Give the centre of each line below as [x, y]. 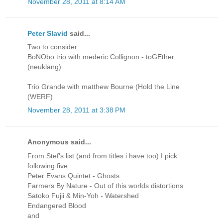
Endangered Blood [57, 205]
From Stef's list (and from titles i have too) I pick [102, 156]
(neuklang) [44, 66]
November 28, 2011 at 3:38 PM [76, 110]
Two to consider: [53, 47]
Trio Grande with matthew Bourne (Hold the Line [104, 86]
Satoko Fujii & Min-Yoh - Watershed [83, 195]
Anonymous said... [59, 142]
